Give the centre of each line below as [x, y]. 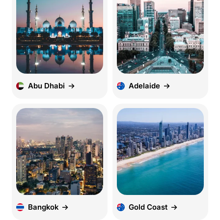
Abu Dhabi [46, 85]
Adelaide [144, 85]
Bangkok [43, 207]
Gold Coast [148, 207]
